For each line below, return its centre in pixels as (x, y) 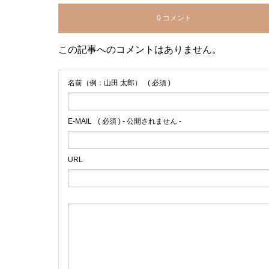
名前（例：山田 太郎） (105, 83)
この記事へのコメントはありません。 (140, 49)
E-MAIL (80, 121)
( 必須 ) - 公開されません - (140, 121)
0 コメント (174, 18)
